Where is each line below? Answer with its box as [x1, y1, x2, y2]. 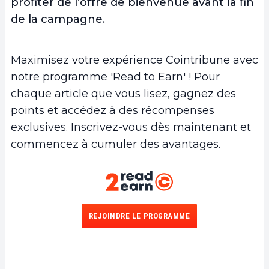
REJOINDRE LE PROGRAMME [88, 211, 190, 221]
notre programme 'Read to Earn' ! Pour [11, 70, 220, 83]
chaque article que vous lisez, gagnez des [11, 86, 236, 100]
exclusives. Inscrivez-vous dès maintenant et [11, 120, 251, 134]
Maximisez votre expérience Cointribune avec [11, 53, 258, 67]
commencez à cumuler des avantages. [11, 137, 220, 151]
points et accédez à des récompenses [11, 103, 214, 117]
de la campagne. [11, 12, 105, 26]
